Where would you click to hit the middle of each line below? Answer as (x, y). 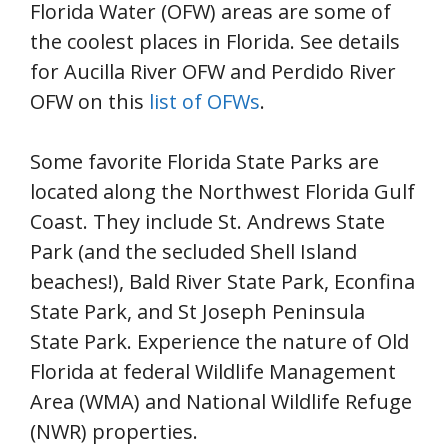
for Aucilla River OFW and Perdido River (213, 71)
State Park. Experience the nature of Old (219, 341)
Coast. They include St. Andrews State (207, 221)
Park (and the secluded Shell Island (193, 251)
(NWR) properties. (114, 431)
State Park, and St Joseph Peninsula (197, 311)
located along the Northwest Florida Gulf (222, 191)
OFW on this (89, 101)
